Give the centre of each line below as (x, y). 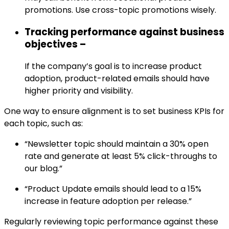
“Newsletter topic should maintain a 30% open (117, 144)
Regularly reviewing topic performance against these (111, 221)
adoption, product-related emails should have (117, 78)
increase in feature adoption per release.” (108, 201)
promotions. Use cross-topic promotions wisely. (120, 10)
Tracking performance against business (124, 32)
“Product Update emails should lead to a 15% (113, 189)
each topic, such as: (43, 123)
